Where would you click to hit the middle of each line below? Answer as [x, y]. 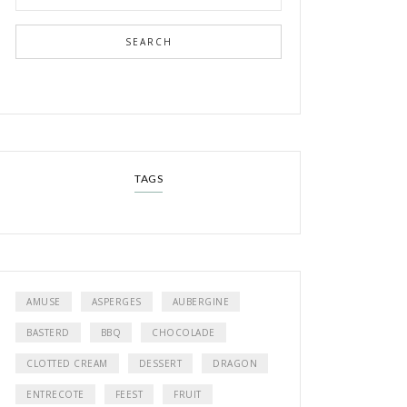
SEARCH [149, 41]
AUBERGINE [200, 301]
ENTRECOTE [55, 394]
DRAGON [235, 363]
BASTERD [48, 332]
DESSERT [160, 363]
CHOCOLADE [184, 332]
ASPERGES [116, 301]
